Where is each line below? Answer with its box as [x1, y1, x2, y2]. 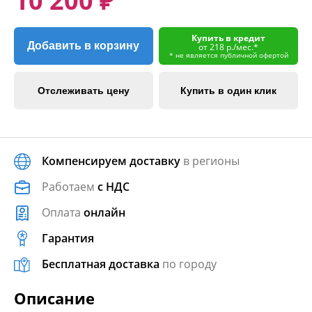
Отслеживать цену [37, 85, 130, 96]
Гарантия [42, 231, 94, 246]
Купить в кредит [192, 31, 266, 44]
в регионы [180, 153, 240, 169]
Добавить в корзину [27, 40, 140, 52]
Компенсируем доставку [42, 153, 180, 169]
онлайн [84, 205, 125, 220]
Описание [14, 288, 95, 309]
